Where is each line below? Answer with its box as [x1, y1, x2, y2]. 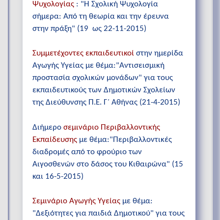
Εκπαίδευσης [32, 135, 77, 144]
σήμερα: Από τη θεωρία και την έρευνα [32, 12, 169, 21]
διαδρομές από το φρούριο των [32, 147, 142, 156]
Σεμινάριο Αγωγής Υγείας [32, 196, 122, 205]
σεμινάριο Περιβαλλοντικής [63, 123, 160, 132]
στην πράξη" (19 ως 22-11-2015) [32, 25, 146, 33]
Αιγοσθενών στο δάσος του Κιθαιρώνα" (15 [32, 160, 183, 168]
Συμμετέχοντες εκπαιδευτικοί [32, 49, 136, 58]
